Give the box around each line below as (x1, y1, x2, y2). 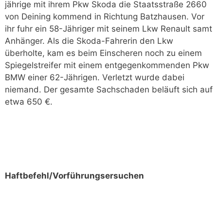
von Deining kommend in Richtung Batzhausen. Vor (5, 12, 204, 21)
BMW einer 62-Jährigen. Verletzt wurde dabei (5, 73, 184, 82)
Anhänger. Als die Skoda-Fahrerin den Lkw (5, 36, 173, 46)
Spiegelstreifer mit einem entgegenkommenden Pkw (5, 60, 209, 70)
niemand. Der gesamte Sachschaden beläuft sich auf (5, 85, 213, 94)
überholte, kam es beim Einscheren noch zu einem (5, 48, 202, 58)
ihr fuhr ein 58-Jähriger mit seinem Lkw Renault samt (5, 24, 212, 34)
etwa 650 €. (5, 97, 53, 107)
